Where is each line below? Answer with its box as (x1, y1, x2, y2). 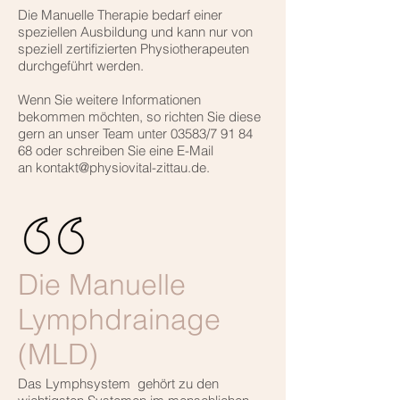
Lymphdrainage (18, 302, 221, 337)
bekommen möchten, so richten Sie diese (18, 108, 261, 126)
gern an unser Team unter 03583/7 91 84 (18, 125, 253, 143)
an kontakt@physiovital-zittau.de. (18, 159, 210, 177)
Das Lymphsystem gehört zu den (18, 375, 219, 393)
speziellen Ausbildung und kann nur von (18, 23, 253, 41)
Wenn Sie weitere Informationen (18, 91, 201, 109)
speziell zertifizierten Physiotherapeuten (18, 40, 249, 58)
